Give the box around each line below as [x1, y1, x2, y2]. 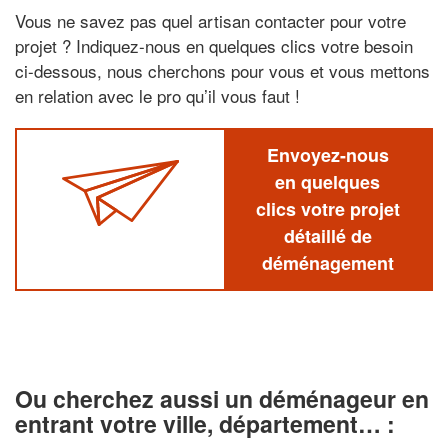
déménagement [261, 249, 394, 276]
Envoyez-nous [266, 141, 389, 168]
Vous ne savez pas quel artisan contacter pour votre [15, 7, 406, 33]
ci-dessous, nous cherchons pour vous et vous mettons [15, 57, 430, 83]
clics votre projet [255, 195, 400, 222]
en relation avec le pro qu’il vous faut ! [15, 82, 300, 108]
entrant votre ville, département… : [15, 406, 395, 440]
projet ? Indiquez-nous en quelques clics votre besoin [15, 32, 413, 58]
